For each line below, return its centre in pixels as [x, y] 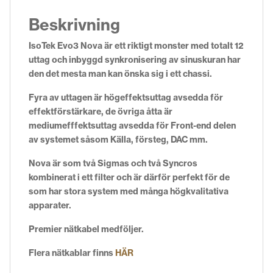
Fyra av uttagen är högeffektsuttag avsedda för [126, 98]
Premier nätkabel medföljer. [86, 229]
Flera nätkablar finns [72, 253]
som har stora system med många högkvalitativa [129, 192]
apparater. [50, 206]
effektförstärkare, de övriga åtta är [101, 112]
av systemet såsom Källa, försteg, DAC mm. [118, 140]
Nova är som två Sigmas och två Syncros [113, 164]
